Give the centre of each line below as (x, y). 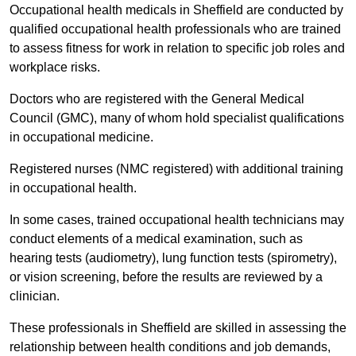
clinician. (35, 296)
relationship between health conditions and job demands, (170, 347)
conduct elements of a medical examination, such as (156, 239)
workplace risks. (56, 68)
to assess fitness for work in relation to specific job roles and (177, 48)
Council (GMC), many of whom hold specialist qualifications (177, 118)
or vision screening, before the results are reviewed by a (166, 277)
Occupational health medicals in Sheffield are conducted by (176, 10)
